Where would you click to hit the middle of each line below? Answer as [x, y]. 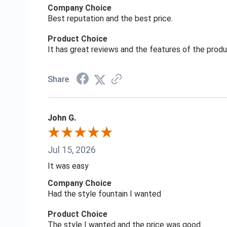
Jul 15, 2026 [71, 150]
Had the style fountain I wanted [104, 194]
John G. [62, 118]
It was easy [68, 166]
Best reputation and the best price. [110, 18]
